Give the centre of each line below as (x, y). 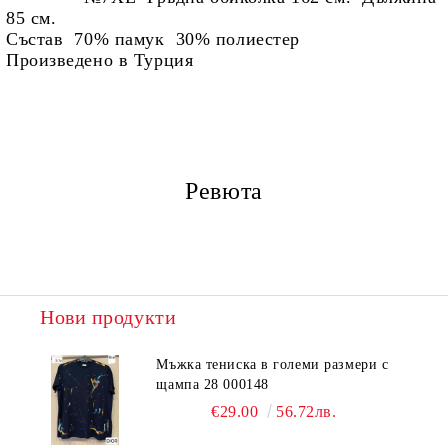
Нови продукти (108, 317)
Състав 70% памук (85, 39)
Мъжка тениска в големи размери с (272, 364)
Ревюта (224, 191)
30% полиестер (232, 39)
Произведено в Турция (100, 60)
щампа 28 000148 (212, 384)
